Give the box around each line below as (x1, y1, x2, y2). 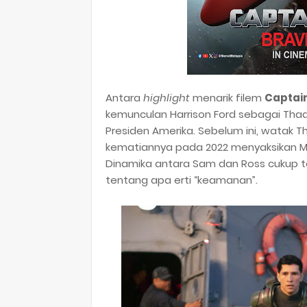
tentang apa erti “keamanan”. (106, 173, 258, 187)
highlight (143, 90, 193, 105)
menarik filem (193, 90, 265, 105)
